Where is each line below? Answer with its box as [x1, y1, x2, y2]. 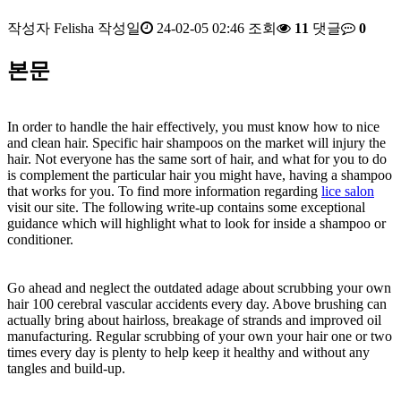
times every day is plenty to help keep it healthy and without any [7, 345, 370, 361]
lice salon [321, 183, 374, 200]
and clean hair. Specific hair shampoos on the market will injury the [7, 135, 386, 151]
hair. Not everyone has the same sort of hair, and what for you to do [7, 151, 387, 167]
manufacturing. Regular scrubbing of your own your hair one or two [7, 328, 392, 345]
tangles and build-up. [7, 361, 125, 377]
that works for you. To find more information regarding [7, 183, 321, 200]
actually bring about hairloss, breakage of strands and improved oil [7, 312, 381, 328]
